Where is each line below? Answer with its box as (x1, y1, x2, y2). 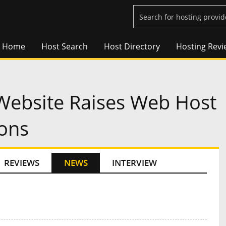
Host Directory (104, 41, 160, 52)
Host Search (41, 41, 88, 52)
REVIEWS (4, 157, 39, 169)
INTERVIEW (112, 157, 157, 169)
